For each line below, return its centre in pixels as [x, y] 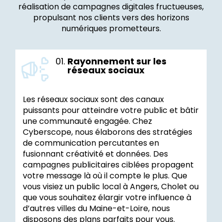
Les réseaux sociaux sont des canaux [93, 100]
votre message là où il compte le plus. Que [105, 176]
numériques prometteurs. [111, 29]
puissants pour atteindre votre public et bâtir [111, 111]
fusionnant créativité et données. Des [95, 154]
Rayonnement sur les [117, 61]
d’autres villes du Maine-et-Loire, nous [96, 209]
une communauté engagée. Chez [87, 121]
